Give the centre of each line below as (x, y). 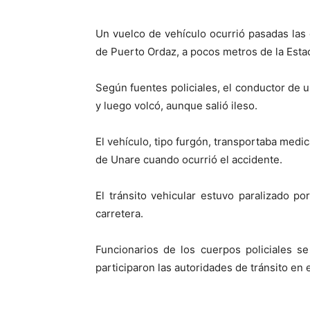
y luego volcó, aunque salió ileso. (176, 106)
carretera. (119, 214)
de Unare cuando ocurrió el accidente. (189, 160)
